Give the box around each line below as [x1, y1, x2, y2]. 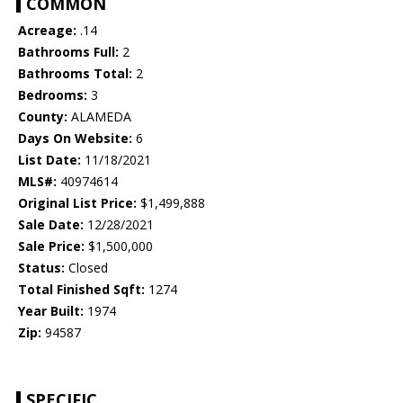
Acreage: [18, 22, 76, 40]
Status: [18, 259, 65, 277]
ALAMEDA [67, 108, 131, 126]
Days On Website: [18, 130, 132, 148]
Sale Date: [18, 216, 84, 234]
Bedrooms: [18, 86, 87, 104]
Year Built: [18, 302, 84, 320]
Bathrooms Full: [18, 43, 119, 61]
